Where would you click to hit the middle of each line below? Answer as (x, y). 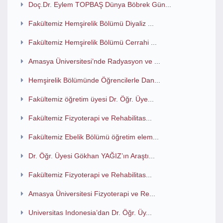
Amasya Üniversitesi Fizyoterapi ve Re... (92, 194)
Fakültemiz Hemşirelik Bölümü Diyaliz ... (91, 23)
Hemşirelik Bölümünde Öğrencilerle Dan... (94, 80)
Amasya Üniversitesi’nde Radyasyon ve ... (94, 61)
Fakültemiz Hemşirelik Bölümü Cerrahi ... (92, 42)
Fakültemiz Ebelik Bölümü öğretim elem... (93, 137)
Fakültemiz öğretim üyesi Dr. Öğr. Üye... (91, 99)
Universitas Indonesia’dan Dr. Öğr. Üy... (90, 213)
